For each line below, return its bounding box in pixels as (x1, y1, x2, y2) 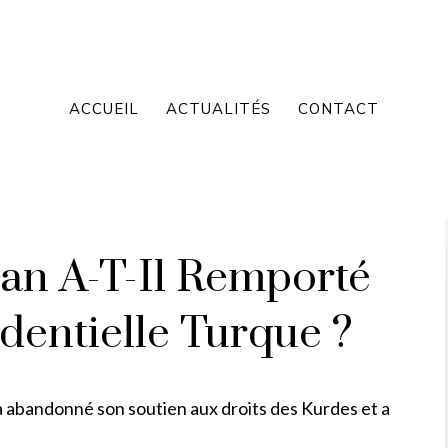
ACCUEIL (69, 99, 139, 118)
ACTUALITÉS (166, 99, 271, 118)
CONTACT (298, 99, 379, 118)
